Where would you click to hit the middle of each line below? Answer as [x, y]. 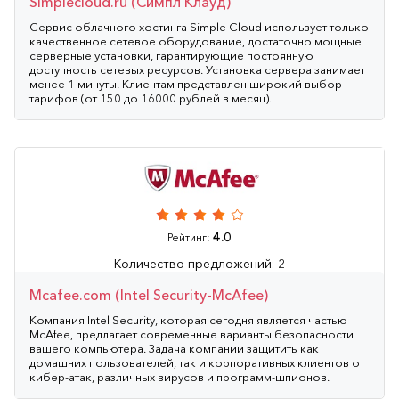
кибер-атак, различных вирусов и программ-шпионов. [179, 376]
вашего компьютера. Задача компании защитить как [174, 348]
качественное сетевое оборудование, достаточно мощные [195, 41]
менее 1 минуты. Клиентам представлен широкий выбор [186, 83]
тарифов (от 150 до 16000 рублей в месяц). [151, 98]
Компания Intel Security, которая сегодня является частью [188, 319]
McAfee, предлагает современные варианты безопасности [191, 334]
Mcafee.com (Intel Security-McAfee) [149, 294]
